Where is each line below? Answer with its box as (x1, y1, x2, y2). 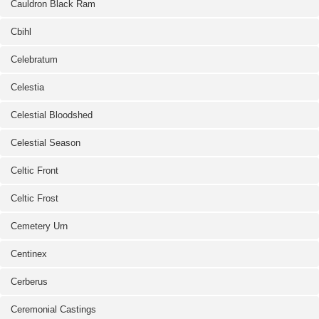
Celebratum (11, 54, 58, 65)
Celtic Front (11, 165, 58, 176)
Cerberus (11, 276, 48, 287)
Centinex (11, 249, 47, 259)
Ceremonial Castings (11, 304, 96, 315)
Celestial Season (11, 137, 80, 148)
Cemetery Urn (11, 221, 68, 231)
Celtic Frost (11, 193, 58, 204)
